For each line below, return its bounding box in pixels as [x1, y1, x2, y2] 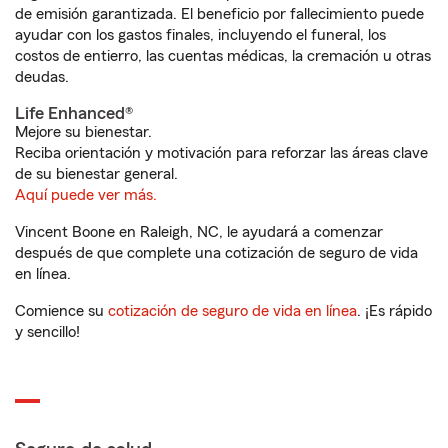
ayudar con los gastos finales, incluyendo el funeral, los [15, 27, 386, 43]
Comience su [15, 303, 108, 319]
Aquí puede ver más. [15, 187, 157, 203]
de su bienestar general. [15, 166, 178, 182]
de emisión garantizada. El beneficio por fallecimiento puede [15, 6, 424, 22]
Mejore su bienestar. [15, 124, 152, 140]
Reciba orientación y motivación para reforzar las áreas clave [15, 145, 428, 161]
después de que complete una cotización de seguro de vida [15, 245, 418, 261]
